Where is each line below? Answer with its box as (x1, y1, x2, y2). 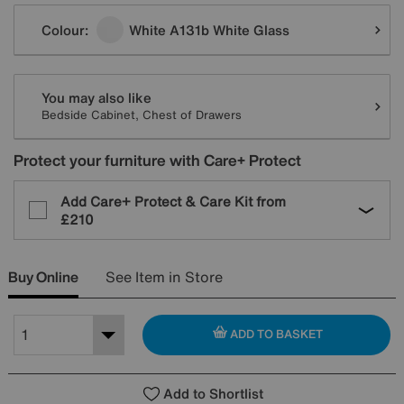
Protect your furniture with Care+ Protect (14, 148, 301, 171)
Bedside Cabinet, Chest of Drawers (41, 106, 242, 124)
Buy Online (8, 265, 78, 288)
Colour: (41, 19, 92, 40)
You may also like (41, 87, 151, 107)
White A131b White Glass (129, 19, 289, 40)
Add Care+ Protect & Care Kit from (60, 190, 286, 211)
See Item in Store (106, 265, 223, 288)
